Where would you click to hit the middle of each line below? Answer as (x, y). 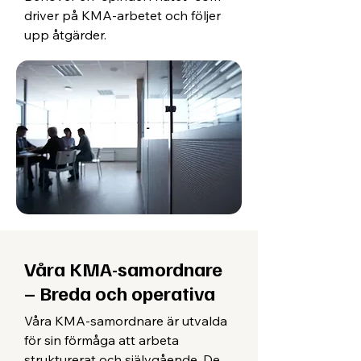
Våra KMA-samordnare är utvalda (126, 321)
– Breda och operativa (120, 293)
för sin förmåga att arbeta (102, 340)
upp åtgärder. (65, 35)
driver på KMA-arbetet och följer (122, 15)
